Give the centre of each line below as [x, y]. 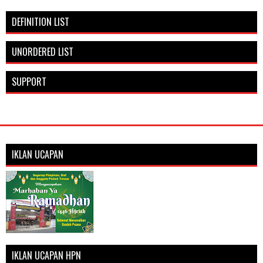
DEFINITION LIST [41, 22]
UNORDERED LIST [43, 52]
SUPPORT [29, 82]
